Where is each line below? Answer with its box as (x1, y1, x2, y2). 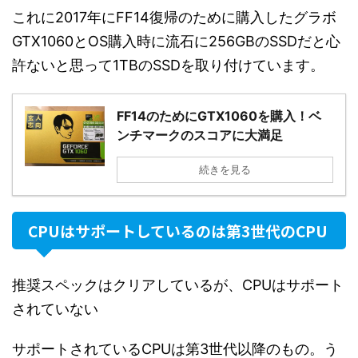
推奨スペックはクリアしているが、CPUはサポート (12, 276, 344, 293)
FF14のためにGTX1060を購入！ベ (117, 107, 321, 124)
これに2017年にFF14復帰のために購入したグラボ (12, 8, 336, 26)
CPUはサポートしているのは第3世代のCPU (28, 219, 328, 241)
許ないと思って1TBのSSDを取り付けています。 (12, 56, 324, 74)
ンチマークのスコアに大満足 (117, 126, 283, 143)
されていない (12, 300, 98, 317)
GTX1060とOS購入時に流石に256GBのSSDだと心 (12, 32, 340, 50)
